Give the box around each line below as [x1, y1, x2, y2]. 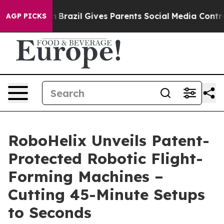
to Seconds [8, 203, 91, 222]
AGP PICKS [6, 11, 46, 20]
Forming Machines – [8, 167, 163, 186]
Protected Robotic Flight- [8, 149, 203, 168]
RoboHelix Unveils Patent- [8, 131, 209, 150]
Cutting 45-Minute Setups [8, 185, 205, 204]
